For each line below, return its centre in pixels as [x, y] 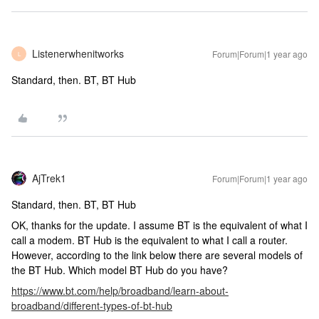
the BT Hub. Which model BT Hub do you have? [120, 270]
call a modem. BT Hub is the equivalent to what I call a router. [150, 240]
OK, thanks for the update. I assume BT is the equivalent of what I [159, 225]
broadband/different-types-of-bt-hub [92, 305]
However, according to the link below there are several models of [157, 255]
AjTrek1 [49, 178]
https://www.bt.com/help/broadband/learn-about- [120, 291]
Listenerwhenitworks [78, 53]
